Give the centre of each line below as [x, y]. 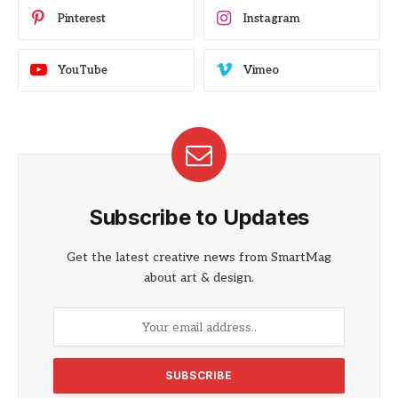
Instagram [272, 18]
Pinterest [82, 18]
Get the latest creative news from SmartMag [199, 258]
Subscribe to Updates [199, 218]
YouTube [83, 70]
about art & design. [199, 278]
